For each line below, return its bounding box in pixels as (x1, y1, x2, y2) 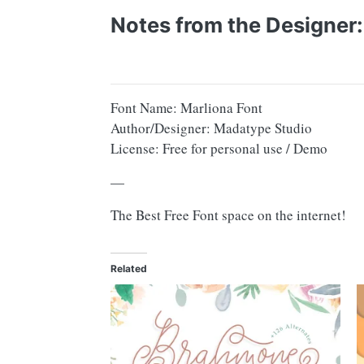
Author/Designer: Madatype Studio (110, 119, 312, 138)
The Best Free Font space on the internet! (110, 206, 346, 225)
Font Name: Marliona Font (110, 98, 262, 118)
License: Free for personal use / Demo (110, 139, 327, 158)
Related (110, 262, 147, 275)
